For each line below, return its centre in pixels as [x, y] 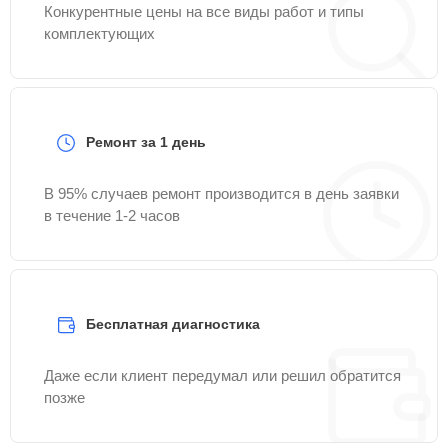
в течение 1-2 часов [112, 215]
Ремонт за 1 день [146, 142]
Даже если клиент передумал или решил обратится [222, 375]
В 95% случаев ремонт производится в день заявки [221, 193]
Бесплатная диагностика [173, 324]
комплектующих [99, 33]
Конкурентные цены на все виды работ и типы [204, 11]
